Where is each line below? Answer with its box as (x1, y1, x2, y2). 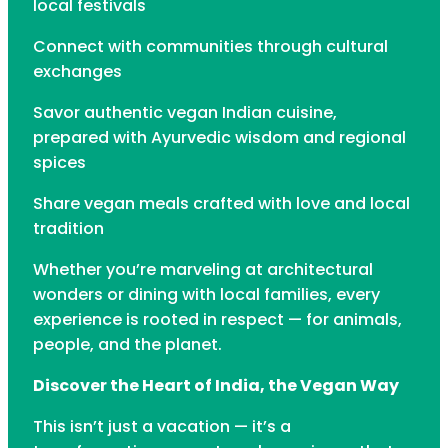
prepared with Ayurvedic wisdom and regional (33, 126, 406, 149)
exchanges (33, 60, 122, 83)
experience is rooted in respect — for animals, (33, 308, 402, 331)
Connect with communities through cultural (33, 35, 388, 58)
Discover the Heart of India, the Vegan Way (33, 374, 399, 397)
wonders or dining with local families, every (33, 283, 380, 306)
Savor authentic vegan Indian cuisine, (33, 101, 337, 124)
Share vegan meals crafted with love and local (33, 192, 410, 215)
